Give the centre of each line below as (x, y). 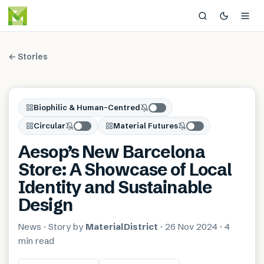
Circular (49, 126)
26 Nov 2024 (191, 227)
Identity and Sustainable (115, 187)
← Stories (28, 57)
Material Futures (146, 126)
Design (45, 205)
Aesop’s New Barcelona (112, 152)
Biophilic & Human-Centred (87, 107)
